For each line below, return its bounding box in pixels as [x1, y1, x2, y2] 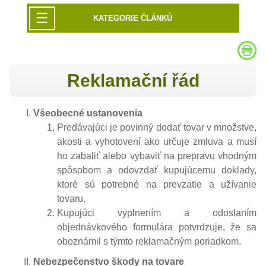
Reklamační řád [66, 70, 199, 90]
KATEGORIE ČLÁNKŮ [93, 13, 173, 23]
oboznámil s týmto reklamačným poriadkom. [57, 236, 241, 246]
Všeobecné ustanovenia [33, 107, 142, 118]
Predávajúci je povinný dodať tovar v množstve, [57, 122, 256, 132]
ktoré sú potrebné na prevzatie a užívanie [57, 179, 256, 189]
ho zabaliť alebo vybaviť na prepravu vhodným [57, 150, 256, 161]
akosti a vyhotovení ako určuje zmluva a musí [57, 136, 256, 147]
